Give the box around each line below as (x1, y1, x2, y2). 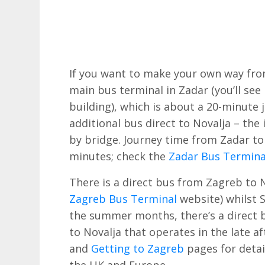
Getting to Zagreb (91, 241, 185, 256)
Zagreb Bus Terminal (69, 191, 177, 206)
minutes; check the (69, 149, 169, 164)
